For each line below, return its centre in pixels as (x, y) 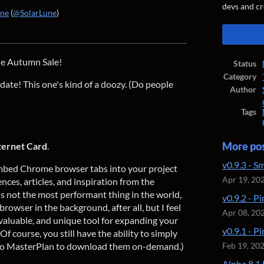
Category (240, 77)
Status (245, 64)
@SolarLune (35, 13)
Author (243, 90)
